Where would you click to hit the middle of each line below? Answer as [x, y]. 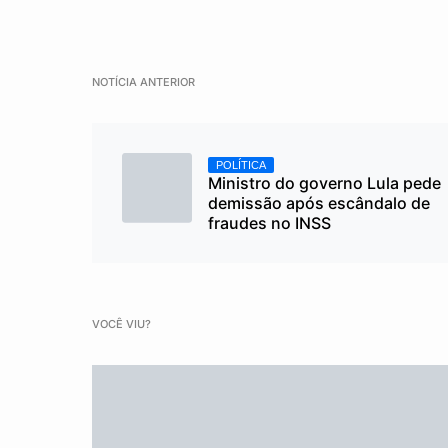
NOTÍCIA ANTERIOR [143, 81]
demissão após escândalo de [319, 202]
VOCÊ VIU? [121, 323]
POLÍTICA [241, 164]
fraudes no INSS [269, 222]
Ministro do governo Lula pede [324, 182]
